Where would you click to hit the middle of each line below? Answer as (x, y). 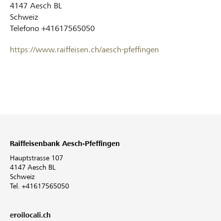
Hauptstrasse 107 (37, 158)
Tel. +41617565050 (39, 186)
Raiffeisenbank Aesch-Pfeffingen (65, 143)
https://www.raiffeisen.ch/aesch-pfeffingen (84, 49)
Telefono (24, 28)
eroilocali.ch (30, 215)
